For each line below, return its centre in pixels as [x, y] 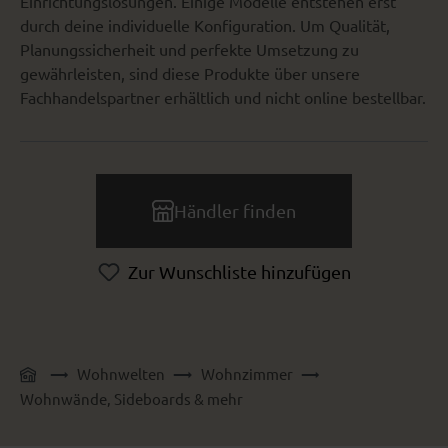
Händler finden [235, 211]
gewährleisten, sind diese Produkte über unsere [190, 73]
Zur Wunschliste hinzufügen [239, 272]
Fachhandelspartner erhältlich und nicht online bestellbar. [223, 97]
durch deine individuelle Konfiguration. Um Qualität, [205, 25]
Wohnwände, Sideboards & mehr [131, 399]
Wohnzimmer [246, 374]
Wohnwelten [121, 374]
